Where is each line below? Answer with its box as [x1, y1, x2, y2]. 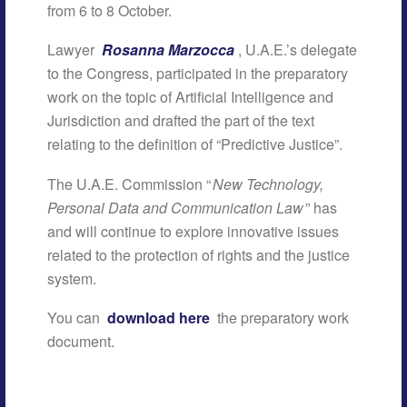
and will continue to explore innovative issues [47, 220, 340, 242]
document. [47, 331, 115, 352]
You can [47, 307, 104, 329]
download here [107, 307, 211, 329]
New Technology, [213, 173, 324, 194]
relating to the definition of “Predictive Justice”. [47, 134, 343, 155]
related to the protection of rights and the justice [47, 243, 351, 265]
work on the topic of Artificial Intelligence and [47, 86, 334, 108]
